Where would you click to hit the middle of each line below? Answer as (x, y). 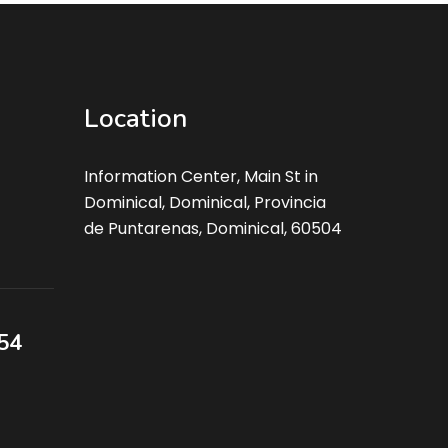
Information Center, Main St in (200, 176)
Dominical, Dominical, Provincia (204, 202)
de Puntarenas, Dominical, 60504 (212, 228)
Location (135, 118)
